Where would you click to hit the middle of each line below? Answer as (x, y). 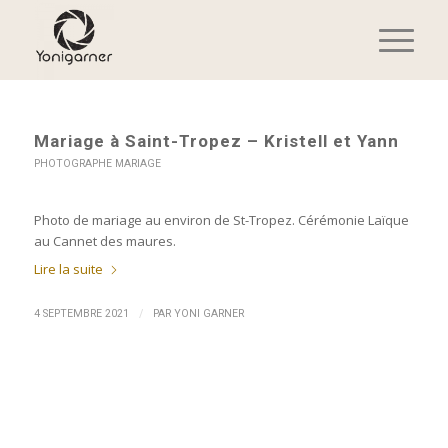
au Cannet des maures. (104, 241)
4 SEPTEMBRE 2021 (81, 314)
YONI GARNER (208, 314)
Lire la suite (68, 269)
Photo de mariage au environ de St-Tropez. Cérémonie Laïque (221, 220)
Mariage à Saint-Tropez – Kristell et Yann (216, 141)
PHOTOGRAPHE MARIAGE (97, 163)
